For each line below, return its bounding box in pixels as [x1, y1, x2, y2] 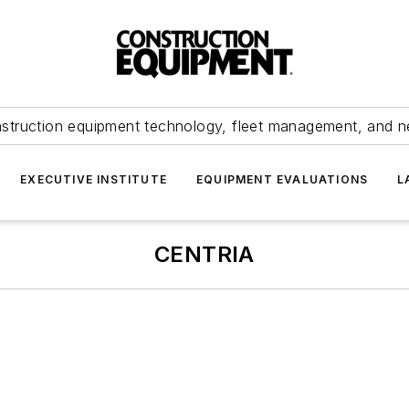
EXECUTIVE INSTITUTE [20, 173, 167, 186]
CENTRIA [154, 241, 255, 267]
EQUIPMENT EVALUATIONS [196, 173, 369, 186]
